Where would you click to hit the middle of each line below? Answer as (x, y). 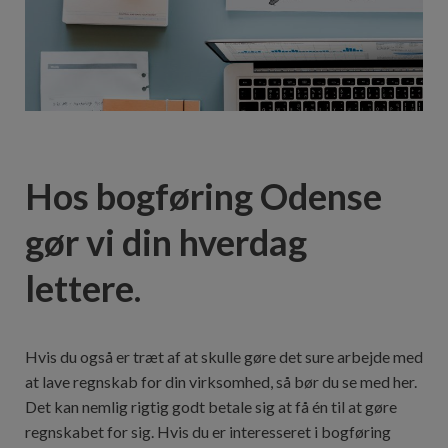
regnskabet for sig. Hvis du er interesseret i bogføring (208, 431)
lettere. (83, 288)
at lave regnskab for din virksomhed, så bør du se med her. (221, 381)
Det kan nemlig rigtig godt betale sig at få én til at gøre (211, 406)
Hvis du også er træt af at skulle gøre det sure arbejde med (224, 356)
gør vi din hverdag (166, 242)
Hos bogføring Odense (203, 196)
